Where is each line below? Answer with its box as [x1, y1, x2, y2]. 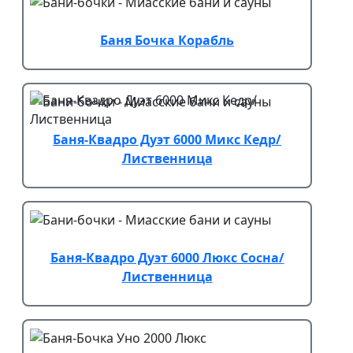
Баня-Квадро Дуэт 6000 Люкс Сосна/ [50, 248, 284, 266]
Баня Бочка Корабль [100, 32, 234, 50]
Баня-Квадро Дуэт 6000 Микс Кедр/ [53, 131, 281, 149]
